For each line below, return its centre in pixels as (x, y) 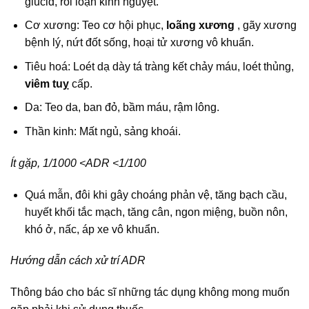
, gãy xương (267, 26)
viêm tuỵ (48, 83)
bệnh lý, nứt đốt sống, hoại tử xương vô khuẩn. (139, 43)
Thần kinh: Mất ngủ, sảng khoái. (102, 131)
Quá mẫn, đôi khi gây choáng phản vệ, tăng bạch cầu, (156, 195)
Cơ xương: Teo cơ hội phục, (94, 26)
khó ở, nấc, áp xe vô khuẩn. (92, 229)
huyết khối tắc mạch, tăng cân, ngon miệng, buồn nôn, (156, 212)
